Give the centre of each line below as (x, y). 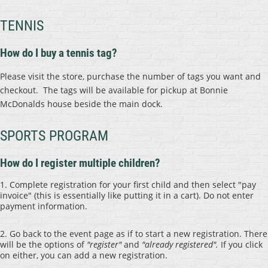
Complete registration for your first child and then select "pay (133, 185)
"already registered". (181, 245)
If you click (242, 245)
